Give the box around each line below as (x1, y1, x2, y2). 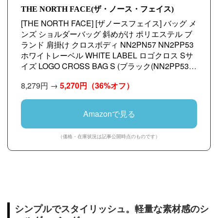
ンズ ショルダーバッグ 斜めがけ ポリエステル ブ (21, 28, 192, 39)
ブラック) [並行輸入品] (21, 71, 99, 82)
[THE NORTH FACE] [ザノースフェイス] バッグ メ (21, 18, 197, 29)
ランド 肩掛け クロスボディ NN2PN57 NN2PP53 (21, 39, 194, 50)
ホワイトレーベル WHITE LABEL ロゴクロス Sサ (21, 50, 193, 61)
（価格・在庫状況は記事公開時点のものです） (58, 133, 160, 140)
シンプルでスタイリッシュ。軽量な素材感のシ (15, 201, 209, 215)
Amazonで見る (83, 108, 135, 119)
